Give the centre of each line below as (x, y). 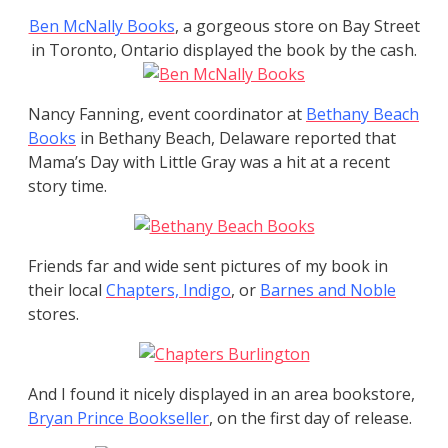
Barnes (287, 290)
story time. (67, 186)
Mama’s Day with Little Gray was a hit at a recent (209, 162)
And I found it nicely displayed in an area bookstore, (221, 394)
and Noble (357, 290)
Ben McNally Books (101, 26)
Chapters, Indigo (168, 290)
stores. (53, 314)
